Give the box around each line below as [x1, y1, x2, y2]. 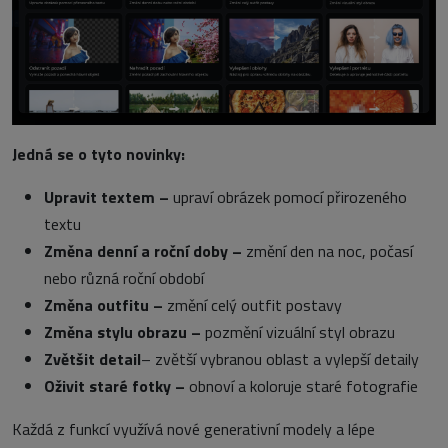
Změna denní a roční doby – [44, 239, 246, 264]
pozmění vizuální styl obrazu [205, 320, 395, 345]
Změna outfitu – [44, 293, 167, 318]
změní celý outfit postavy [167, 293, 342, 318]
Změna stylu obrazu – [44, 320, 205, 345]
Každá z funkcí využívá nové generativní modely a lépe [12, 417, 375, 442]
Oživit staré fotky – [44, 374, 189, 399]
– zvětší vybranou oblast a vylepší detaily [141, 347, 419, 372]
